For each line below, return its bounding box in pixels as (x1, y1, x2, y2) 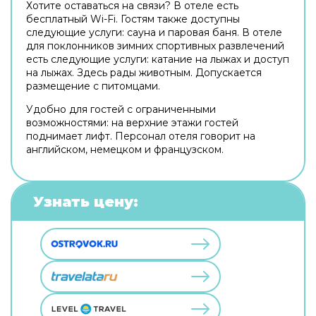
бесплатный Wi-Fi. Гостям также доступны (26, 13, 240, 25)
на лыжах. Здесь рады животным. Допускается (26, 66, 262, 79)
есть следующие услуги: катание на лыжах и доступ (26, 53, 289, 66)
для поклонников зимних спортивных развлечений (26, 39, 284, 52)
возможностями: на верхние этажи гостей (26, 116, 238, 129)
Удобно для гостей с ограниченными (26, 103, 216, 116)
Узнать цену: (33, 193, 138, 210)
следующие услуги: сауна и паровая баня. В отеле (26, 26, 282, 39)
